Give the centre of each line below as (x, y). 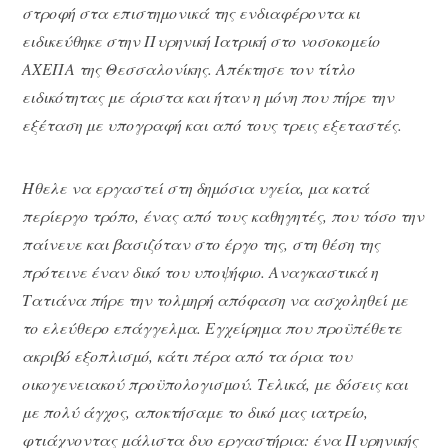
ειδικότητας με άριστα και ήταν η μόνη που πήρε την (208, 97)
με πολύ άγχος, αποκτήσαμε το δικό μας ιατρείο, (195, 411)
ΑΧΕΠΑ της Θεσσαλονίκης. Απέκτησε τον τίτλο (189, 69)
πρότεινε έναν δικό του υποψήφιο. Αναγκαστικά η (200, 271)
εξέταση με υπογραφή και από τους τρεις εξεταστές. (212, 125)
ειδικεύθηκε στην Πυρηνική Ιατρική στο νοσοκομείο (201, 41)
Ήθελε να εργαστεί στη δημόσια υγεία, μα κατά (196, 187)
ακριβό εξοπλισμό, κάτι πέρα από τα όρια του (187, 355)
